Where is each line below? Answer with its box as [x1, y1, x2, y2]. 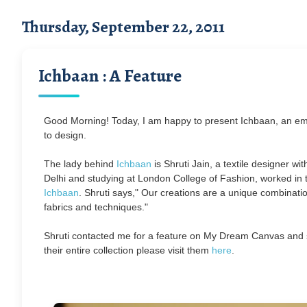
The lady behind [44, 158, 116, 169]
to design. [44, 129, 89, 140]
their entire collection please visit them [44, 244, 212, 256]
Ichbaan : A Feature [38, 63, 182, 88]
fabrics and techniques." [44, 201, 148, 212]
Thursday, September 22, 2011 [22, 15, 225, 38]
